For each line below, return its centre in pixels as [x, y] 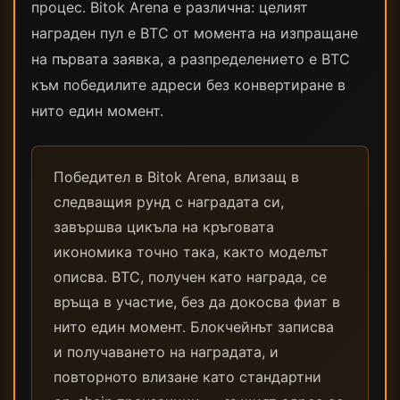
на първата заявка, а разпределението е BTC [191, 59]
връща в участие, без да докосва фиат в [197, 302]
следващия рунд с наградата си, [169, 202]
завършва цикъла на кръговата [164, 227]
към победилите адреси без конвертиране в [188, 85]
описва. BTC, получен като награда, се [190, 277]
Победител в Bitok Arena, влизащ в [176, 177]
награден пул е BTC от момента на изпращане [195, 33]
